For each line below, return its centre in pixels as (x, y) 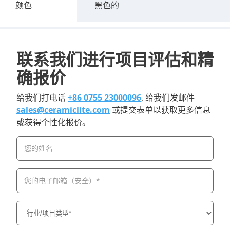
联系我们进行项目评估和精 (115, 59)
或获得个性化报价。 (53, 122)
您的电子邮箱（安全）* (62, 180)
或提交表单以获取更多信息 (160, 110)
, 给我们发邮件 (168, 97)
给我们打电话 (42, 97)
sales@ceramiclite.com (63, 110)
